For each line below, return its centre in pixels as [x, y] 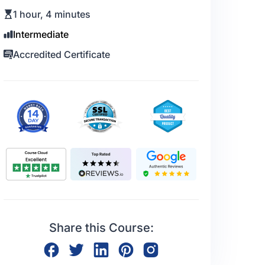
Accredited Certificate [62, 55]
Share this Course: [101, 228]
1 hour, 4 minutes [52, 14]
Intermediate [41, 35]
